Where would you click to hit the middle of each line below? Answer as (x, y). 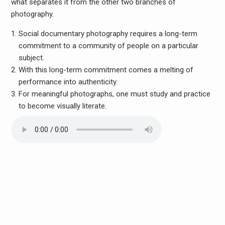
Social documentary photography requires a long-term (108, 34)
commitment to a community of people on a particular (108, 46)
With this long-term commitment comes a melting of (106, 70)
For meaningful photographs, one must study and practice (114, 94)
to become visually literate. (63, 106)
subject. (32, 58)
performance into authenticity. (69, 82)
